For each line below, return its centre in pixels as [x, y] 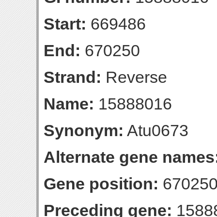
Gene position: [101, 184]
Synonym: [84, 130]
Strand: [72, 77]
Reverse [134, 77]
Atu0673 [156, 130]
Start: [65, 24]
